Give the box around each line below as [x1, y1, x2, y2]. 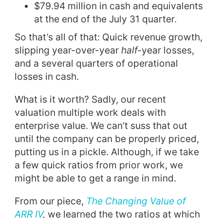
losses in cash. [15, 70, 79, 82]
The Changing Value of [86, 195, 186, 207]
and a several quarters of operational [15, 57, 178, 69]
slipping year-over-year [15, 44, 121, 56]
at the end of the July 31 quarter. [34, 13, 177, 25]
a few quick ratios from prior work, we [15, 159, 183, 171]
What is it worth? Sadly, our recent [15, 93, 166, 105]
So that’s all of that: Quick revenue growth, [15, 31, 202, 43]
